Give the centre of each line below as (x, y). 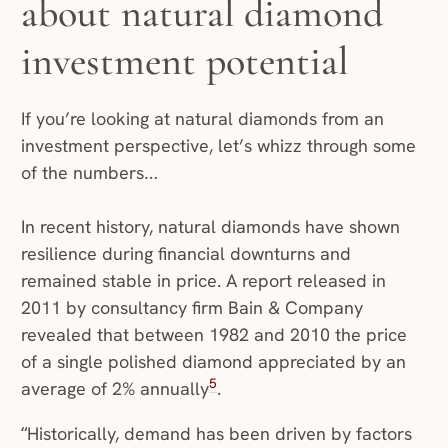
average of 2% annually (114, 389)
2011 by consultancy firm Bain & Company (191, 308)
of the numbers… (91, 173)
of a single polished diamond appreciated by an (213, 362)
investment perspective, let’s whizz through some (218, 146)
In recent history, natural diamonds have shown (210, 227)
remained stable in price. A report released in (203, 281)
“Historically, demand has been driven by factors (216, 434)
